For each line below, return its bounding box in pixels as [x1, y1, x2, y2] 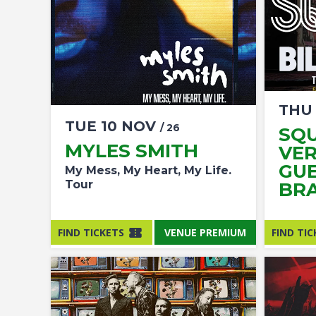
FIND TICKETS [58, 225, 124, 239]
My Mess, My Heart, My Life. [65, 164, 231, 177]
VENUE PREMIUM [164, 225, 246, 239]
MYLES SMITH [65, 140, 198, 162]
